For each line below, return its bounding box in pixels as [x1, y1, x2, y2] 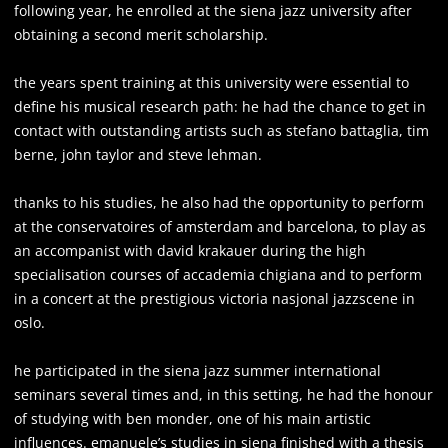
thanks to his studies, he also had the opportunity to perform [14, 192, 424, 212]
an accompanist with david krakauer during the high [14, 240, 366, 260]
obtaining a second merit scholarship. [14, 24, 268, 44]
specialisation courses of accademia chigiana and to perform [14, 264, 422, 284]
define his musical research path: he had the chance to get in [14, 96, 426, 116]
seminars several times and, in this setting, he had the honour [14, 384, 433, 404]
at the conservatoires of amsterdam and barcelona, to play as [14, 216, 426, 236]
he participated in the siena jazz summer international [14, 360, 381, 380]
